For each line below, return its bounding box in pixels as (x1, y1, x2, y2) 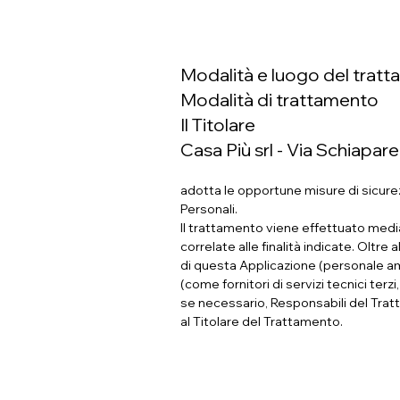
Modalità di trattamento (179, 88, 379, 112)
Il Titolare (179, 113, 255, 137)
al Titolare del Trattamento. (179, 313, 343, 330)
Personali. (179, 201, 237, 218)
